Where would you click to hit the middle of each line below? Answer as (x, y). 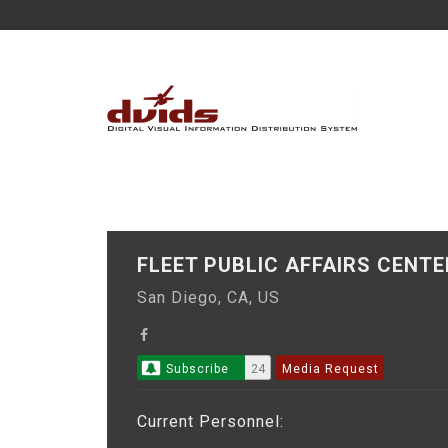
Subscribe (197, 369)
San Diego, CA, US (213, 297)
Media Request (330, 369)
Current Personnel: (210, 421)
